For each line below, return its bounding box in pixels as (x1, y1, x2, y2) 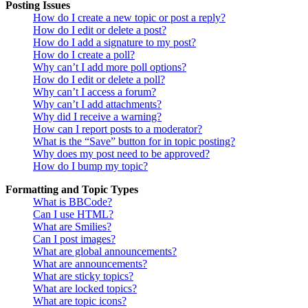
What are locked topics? (33, 283, 137, 295)
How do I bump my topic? (33, 160, 148, 173)
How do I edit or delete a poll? (33, 74, 165, 86)
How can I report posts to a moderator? (33, 123, 202, 135)
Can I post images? (33, 233, 115, 245)
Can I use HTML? (33, 208, 113, 221)
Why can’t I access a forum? (33, 86, 156, 98)
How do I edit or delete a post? (33, 24, 166, 36)
